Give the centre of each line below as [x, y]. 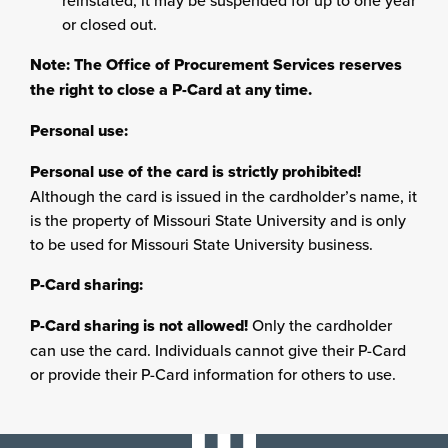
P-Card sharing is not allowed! [139, 325]
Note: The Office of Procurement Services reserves [216, 64]
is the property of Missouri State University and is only [218, 220]
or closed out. [109, 24]
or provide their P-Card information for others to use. [213, 374]
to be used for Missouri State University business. [201, 244]
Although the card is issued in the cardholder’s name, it [223, 196]
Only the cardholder [320, 325]
